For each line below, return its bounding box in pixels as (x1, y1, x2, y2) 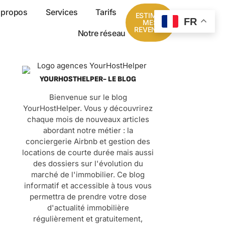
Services (45, 7, 78, 17)
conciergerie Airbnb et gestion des (26, 137, 150, 147)
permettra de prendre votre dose (29, 192, 147, 202)
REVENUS (134, 25, 166, 34)
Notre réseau (77, 28, 126, 38)
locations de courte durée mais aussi (22, 148, 154, 158)
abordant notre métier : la (43, 126, 133, 136)
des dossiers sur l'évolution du (33, 159, 143, 169)
